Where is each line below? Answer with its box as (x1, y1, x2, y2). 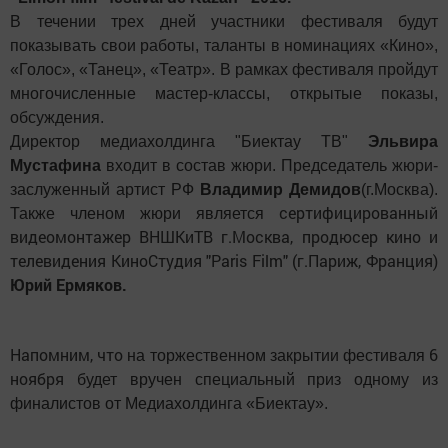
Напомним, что (10, 344, 128, 365)
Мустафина (10, 157, 101, 174)
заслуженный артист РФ (10, 181, 200, 198)
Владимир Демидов (200, 181, 361, 198)
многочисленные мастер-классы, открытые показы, (10, 85, 438, 102)
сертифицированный (279, 202, 438, 223)
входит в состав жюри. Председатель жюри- (101, 157, 438, 174)
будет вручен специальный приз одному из (76, 371, 439, 388)
